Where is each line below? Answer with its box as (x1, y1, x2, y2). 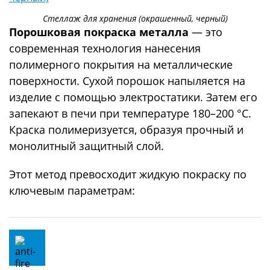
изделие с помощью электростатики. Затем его (9, 89, 257, 104)
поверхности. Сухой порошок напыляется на (9, 73, 245, 88)
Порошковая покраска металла (9, 24, 192, 39)
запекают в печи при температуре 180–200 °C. (9, 105, 251, 121)
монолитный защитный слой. (9, 138, 164, 153)
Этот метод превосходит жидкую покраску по (9, 166, 246, 181)
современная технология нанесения (9, 40, 201, 55)
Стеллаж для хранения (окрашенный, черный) (42, 12, 228, 24)
